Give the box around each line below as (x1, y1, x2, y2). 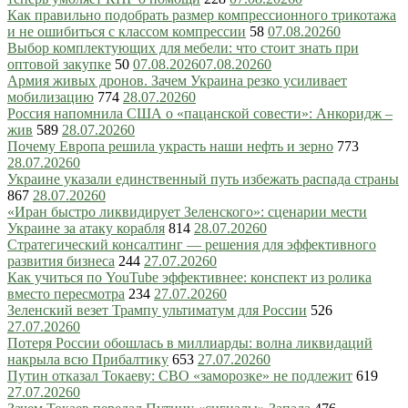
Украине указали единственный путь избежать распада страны (7, 170, 399, 187)
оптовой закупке (7, 56, 111, 72)
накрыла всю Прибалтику (7, 351, 168, 367)
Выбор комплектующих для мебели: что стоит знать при (7, 39, 359, 56)
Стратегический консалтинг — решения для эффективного (7, 236, 376, 252)
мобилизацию (7, 88, 94, 105)
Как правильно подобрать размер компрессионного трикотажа (7, 6, 396, 23)
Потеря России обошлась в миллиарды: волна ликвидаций (7, 334, 372, 351)
